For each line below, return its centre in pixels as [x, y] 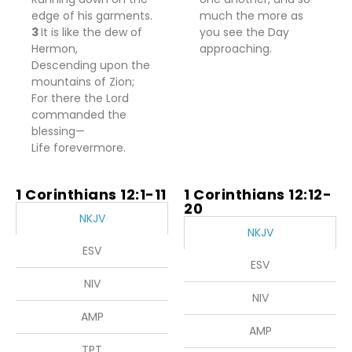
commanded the [79, 115]
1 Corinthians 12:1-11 [91, 194]
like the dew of [101, 32]
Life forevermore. [79, 148]
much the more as [251, 16]
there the [79, 98]
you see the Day [244, 32]
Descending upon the [91, 65]
